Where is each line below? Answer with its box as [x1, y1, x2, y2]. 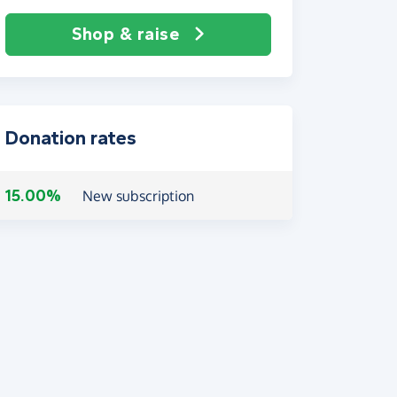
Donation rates [5, 127, 136, 150]
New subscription [82, 187, 194, 205]
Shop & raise [72, 24, 180, 44]
